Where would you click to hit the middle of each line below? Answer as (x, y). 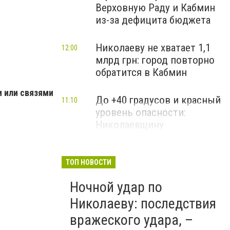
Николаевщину (130, 125)
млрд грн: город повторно (155, 60)
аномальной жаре (136, 149)
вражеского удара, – (131, 220)
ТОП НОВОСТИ (89, 162)
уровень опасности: (141, 112)
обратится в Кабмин (141, 72)
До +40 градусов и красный (158, 100)
